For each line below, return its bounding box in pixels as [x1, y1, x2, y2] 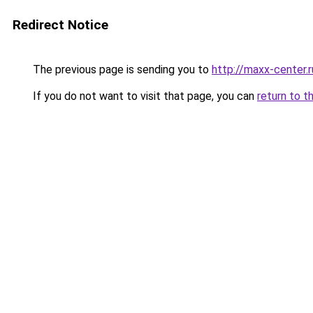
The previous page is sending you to [30, 63, 212, 76]
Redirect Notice [13, 17, 108, 33]
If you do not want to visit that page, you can [30, 89, 257, 103]
